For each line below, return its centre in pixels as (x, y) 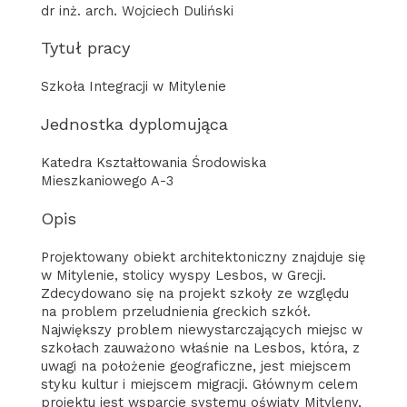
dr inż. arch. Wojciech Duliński (137, 10)
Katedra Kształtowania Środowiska (153, 163)
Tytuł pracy (85, 48)
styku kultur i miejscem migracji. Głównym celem (199, 384)
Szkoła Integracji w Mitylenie (133, 87)
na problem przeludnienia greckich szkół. (175, 311)
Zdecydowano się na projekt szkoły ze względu (194, 293)
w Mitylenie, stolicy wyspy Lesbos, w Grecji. (183, 275)
